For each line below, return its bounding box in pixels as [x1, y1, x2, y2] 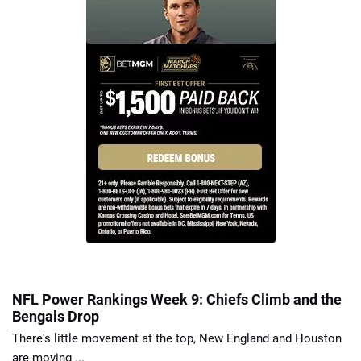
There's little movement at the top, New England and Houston [12, 331, 342, 346]
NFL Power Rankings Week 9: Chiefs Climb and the [12, 291, 342, 309]
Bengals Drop [12, 308, 99, 326]
